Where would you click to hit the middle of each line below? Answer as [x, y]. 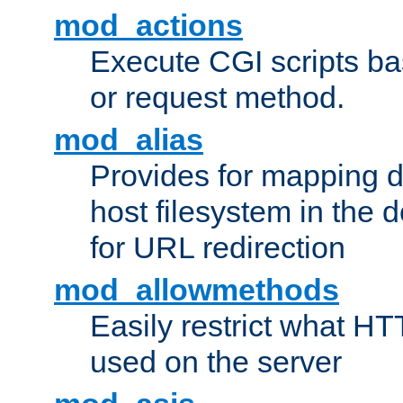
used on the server [216, 362]
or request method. [217, 98]
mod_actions [148, 26]
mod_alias [129, 140]
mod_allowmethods [197, 290]
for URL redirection [218, 248]
